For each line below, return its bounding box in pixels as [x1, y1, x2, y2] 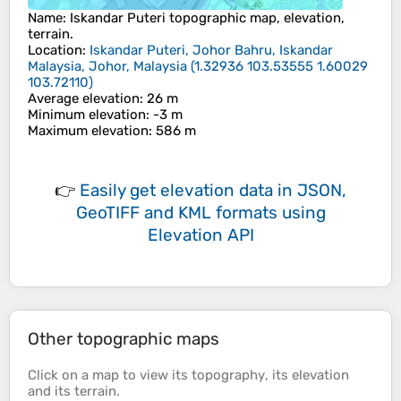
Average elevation [28, 90, 140, 107]
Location [28, 42, 82, 59]
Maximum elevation [28, 123, 149, 140]
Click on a [28, 367, 92, 384]
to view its [119, 367, 192, 384]
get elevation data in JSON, [130, 180, 346, 201]
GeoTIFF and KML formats [75, 202, 277, 224]
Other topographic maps [28, 328, 219, 350]
